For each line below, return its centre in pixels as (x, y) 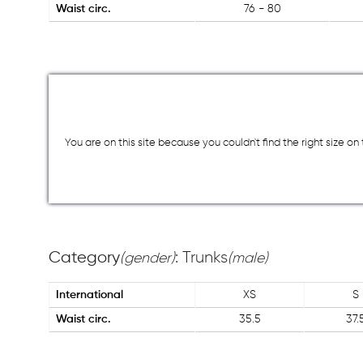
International (90, 295)
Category (84, 258)
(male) (248, 258)
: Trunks (201, 258)
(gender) (147, 258)
